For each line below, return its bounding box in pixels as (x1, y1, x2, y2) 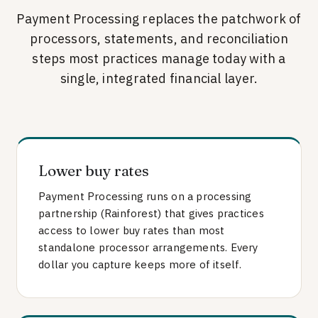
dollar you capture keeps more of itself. (38, 258, 242, 271)
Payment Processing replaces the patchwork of (16, 11, 302, 27)
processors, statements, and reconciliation (30, 31, 288, 47)
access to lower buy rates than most (38, 224, 225, 237)
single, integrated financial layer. (60, 70, 258, 87)
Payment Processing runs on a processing (38, 190, 252, 203)
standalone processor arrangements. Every (38, 241, 258, 254)
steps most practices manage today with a (32, 50, 286, 67)
